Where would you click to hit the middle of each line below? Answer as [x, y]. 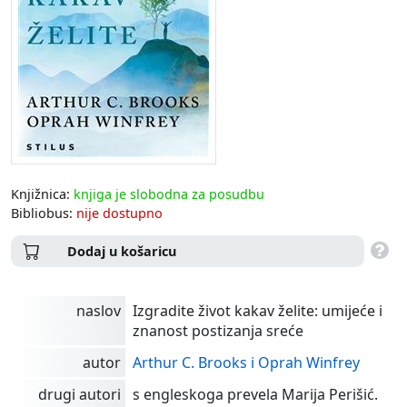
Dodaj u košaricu [122, 251]
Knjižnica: [42, 194]
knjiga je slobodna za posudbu [169, 194]
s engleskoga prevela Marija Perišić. [255, 394]
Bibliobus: [44, 213]
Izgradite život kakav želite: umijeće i [258, 310]
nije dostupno [119, 213]
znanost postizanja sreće [218, 330]
